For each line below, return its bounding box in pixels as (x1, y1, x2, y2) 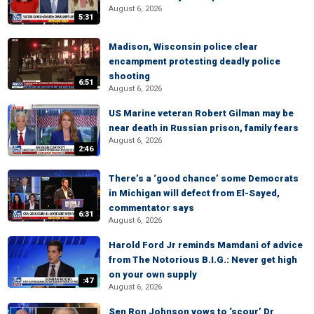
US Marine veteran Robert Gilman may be (109, 108, 294, 118)
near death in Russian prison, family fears (109, 123, 299, 133)
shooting (109, 71, 150, 81)
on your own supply (109, 269, 197, 280)
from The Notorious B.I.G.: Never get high (109, 254, 297, 265)
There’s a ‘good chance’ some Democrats (109, 173, 299, 184)
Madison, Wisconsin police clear (109, 41, 258, 52)
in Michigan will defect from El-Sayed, (109, 188, 280, 198)
